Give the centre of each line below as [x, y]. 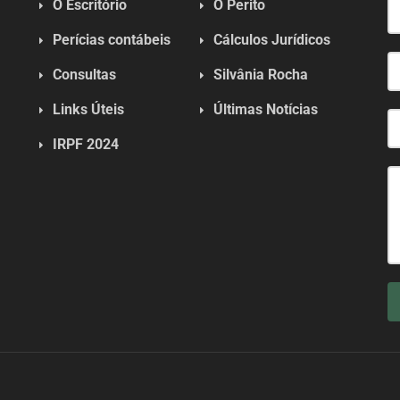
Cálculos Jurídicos [272, 40]
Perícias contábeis [111, 40]
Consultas [84, 75]
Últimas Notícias [266, 109]
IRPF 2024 [85, 144]
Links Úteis [88, 109]
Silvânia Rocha [261, 75]
